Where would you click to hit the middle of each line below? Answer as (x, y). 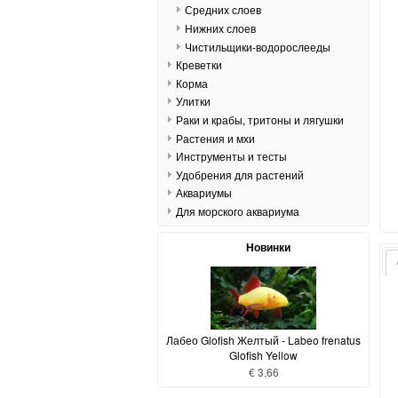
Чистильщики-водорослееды (257, 46)
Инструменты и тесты (231, 156)
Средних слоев (223, 10)
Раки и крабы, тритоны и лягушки (259, 119)
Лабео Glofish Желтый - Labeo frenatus (263, 339)
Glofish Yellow (263, 354)
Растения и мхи (215, 138)
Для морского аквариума (237, 211)
